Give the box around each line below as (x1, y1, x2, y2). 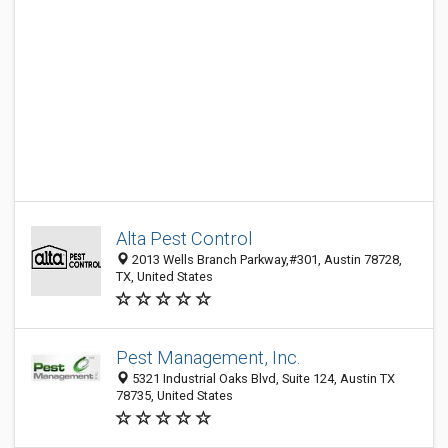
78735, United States (116, 388, 233, 403)
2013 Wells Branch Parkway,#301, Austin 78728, (129, 252, 402, 267)
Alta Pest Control (116, 228, 252, 249)
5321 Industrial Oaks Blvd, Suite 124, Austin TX (129, 371, 395, 386)
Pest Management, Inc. (116, 347, 300, 368)
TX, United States (116, 269, 213, 284)
